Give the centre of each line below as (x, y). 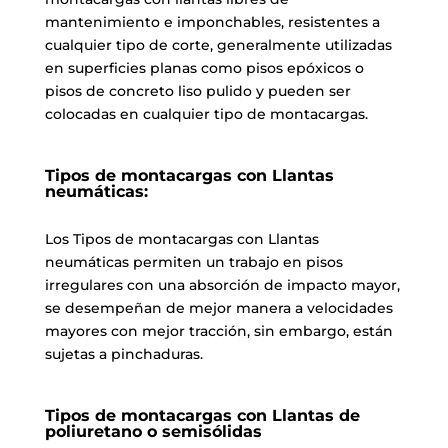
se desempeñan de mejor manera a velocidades (218, 307)
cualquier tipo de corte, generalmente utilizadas (218, 44)
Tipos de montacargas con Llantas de (202, 415)
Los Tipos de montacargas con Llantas (181, 238)
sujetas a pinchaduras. (123, 353)
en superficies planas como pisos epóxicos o (204, 67)
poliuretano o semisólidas (155, 431)
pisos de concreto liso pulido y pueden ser (197, 90)
